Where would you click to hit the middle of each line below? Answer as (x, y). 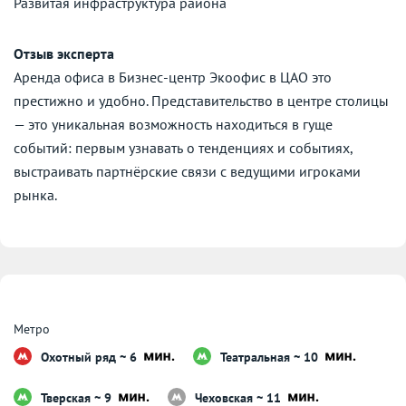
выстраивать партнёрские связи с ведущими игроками (187, 172)
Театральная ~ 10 (271, 358)
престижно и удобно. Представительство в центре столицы (201, 101)
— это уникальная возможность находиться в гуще (173, 125)
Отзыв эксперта (64, 54)
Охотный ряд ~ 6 (91, 358)
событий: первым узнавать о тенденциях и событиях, (183, 148)
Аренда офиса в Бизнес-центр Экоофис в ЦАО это (173, 77)
